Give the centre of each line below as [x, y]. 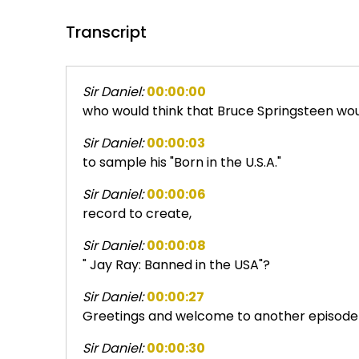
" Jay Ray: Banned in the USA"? [177, 264]
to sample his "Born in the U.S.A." [182, 162]
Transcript [107, 32]
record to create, [137, 213]
